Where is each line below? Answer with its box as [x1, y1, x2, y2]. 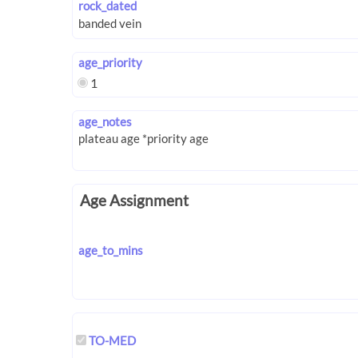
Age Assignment [80, 190, 189, 209]
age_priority [78, 55, 142, 70]
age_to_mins [78, 242, 143, 257]
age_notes [78, 114, 132, 129]
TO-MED [88, 332, 136, 348]
